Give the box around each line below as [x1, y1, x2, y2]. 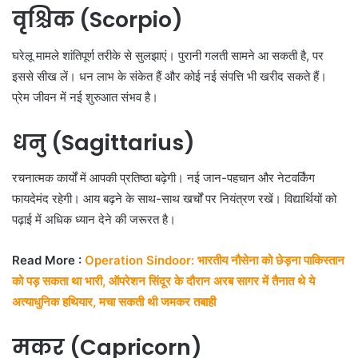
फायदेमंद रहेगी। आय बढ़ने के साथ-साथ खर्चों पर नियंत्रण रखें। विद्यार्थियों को [12, 191, 336, 207]
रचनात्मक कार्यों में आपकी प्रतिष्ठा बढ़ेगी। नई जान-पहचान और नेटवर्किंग [12, 170, 315, 186]
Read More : [12, 253, 85, 268]
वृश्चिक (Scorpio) [12, 5, 183, 35]
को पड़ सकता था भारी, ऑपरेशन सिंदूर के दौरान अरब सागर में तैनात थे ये [12, 273, 315, 289]
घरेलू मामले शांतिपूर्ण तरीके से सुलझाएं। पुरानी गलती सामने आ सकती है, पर [12, 47, 324, 63]
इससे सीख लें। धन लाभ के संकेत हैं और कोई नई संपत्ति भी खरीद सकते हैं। [12, 68, 327, 84]
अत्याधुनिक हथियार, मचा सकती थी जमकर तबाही [12, 294, 216, 310]
